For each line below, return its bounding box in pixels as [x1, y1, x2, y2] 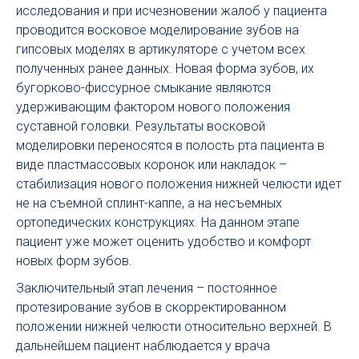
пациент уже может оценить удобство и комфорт [16, 234, 311, 249]
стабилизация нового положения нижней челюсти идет [16, 176, 341, 192]
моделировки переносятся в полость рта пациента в [16, 138, 325, 153]
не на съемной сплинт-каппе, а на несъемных [16, 196, 282, 211]
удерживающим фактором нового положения [16, 99, 290, 115]
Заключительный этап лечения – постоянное [16, 280, 277, 296]
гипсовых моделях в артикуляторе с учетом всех [16, 42, 305, 57]
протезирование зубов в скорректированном [16, 300, 286, 315]
